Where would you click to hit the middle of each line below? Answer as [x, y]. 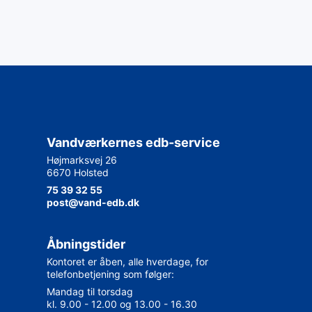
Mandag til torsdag [89, 291]
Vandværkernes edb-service [133, 142]
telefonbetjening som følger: [110, 274]
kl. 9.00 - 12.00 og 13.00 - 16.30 [122, 304]
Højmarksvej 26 [81, 159]
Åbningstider [86, 244]
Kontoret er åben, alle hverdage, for [127, 261]
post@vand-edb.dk [93, 202]
